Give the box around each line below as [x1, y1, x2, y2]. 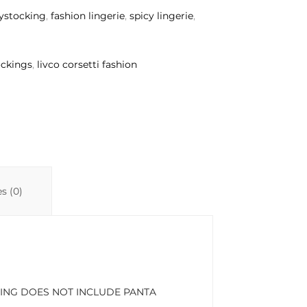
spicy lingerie [130, 10, 194, 22]
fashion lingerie [51, 10, 125, 22]
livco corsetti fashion [37, 58, 138, 71]
